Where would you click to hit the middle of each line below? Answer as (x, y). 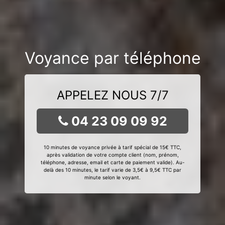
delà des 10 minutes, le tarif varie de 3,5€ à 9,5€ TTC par (113, 170)
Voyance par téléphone (113, 58)
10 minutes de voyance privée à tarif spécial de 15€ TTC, (113, 147)
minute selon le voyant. (113, 177)
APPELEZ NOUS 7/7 (113, 95)
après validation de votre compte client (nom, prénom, (113, 155)
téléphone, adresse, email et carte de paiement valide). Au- (113, 162)
